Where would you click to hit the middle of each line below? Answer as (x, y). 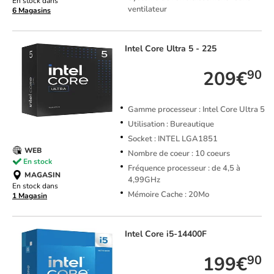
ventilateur (147, 9)
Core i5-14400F (176, 234)
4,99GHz (144, 180)
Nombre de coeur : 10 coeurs (179, 154)
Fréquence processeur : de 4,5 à (184, 168)
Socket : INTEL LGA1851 (172, 139)
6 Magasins (31, 11)
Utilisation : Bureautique (171, 124)
